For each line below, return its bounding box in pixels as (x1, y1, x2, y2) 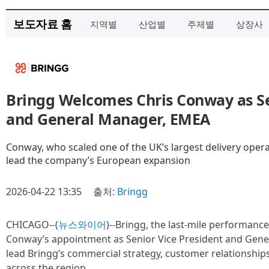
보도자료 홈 (13, 16, 71, 31)
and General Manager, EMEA (6, 109, 210, 129)
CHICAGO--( (6, 218, 58, 231)
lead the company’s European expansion (6, 154, 190, 167)
